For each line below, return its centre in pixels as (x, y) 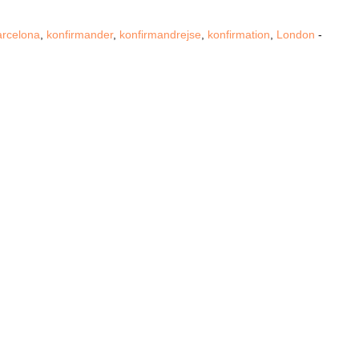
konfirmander (80, 34)
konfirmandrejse (160, 34)
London (296, 34)
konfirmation (239, 34)
